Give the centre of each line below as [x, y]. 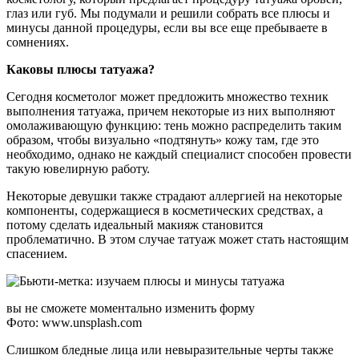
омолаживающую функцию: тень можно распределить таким [174, 125]
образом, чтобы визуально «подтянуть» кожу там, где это [163, 139]
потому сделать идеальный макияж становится [135, 224]
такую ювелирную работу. [78, 168]
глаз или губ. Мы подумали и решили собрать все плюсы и [168, 13]
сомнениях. [38, 42]
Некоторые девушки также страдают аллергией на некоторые [174, 196]
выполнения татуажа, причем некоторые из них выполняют [171, 111]
